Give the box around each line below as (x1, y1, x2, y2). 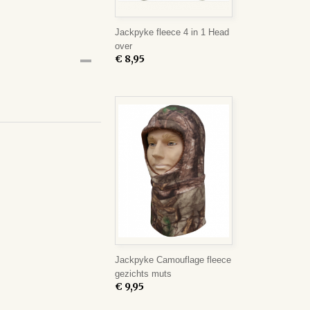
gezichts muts (115, 268, 172, 279)
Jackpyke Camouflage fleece (115, 255, 231, 265)
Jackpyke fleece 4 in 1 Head (115, 27, 229, 37)
